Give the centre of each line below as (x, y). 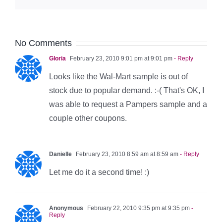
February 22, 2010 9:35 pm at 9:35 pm (138, 208)
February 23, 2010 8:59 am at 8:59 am (126, 154)
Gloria (57, 58)
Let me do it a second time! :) (99, 172)
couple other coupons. (88, 118)
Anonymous (66, 208)
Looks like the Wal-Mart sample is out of (118, 76)
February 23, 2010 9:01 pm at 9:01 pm (120, 58)
